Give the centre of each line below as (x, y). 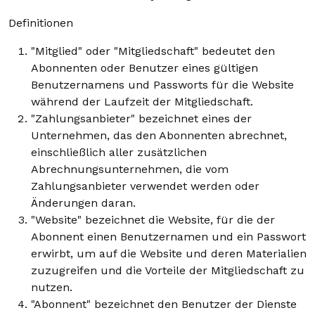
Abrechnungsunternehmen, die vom (130, 169)
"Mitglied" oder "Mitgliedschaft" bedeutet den (153, 51)
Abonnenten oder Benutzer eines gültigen (144, 68)
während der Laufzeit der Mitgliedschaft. (142, 102)
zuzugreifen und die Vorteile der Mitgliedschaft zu (168, 270)
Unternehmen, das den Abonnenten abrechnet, (159, 135)
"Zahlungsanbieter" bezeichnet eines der (141, 118)
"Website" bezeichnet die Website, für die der (153, 220)
